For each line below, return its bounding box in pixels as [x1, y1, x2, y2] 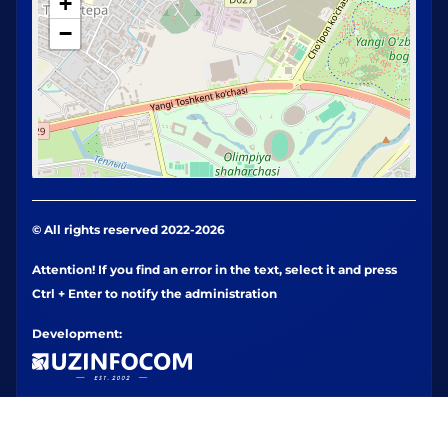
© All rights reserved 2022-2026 [32, 222, 225, 237]
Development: [32, 326, 122, 341]
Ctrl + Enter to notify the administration [32, 286, 277, 301]
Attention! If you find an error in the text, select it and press [32, 262, 397, 277]
